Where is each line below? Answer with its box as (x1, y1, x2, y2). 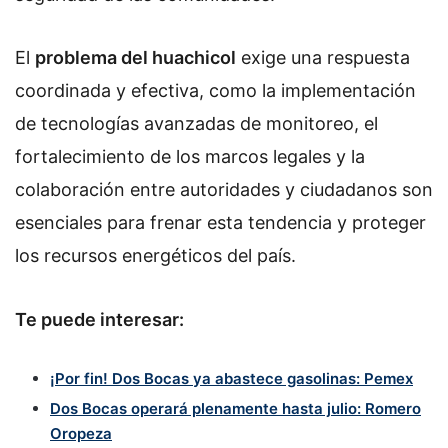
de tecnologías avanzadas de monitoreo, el (15, 113, 378, 135)
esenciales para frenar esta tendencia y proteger (15, 212, 426, 234)
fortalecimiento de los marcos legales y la (15, 146, 365, 168)
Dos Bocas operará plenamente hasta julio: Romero (50, 399, 421, 419)
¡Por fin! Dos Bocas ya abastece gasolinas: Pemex (50, 369, 413, 389)
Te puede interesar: (15, 308, 184, 330)
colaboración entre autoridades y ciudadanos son (15, 179, 433, 201)
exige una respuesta (236, 47, 410, 69)
